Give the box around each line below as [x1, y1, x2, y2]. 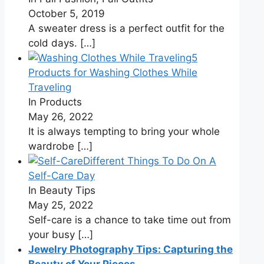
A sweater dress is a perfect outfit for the [28, 22, 225, 35]
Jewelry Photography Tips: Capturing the [28, 243, 233, 256]
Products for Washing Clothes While [28, 67, 197, 79]
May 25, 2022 [28, 199, 93, 212]
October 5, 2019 [28, 8, 105, 20]
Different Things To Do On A [83, 155, 216, 167]
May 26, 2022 [28, 111, 93, 123]
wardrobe [28, 140, 77, 153]
